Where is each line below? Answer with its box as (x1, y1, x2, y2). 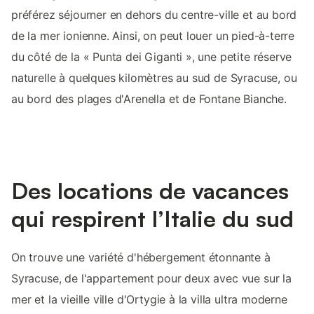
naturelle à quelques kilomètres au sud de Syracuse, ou (11, 70, 297, 85)
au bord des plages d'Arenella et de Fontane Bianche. (11, 91, 287, 106)
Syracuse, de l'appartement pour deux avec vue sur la (11, 271, 292, 285)
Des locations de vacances (11, 176, 289, 205)
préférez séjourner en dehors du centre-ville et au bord (11, 7, 297, 22)
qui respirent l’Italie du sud (11, 204, 294, 233)
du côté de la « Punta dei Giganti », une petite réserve (11, 49, 292, 64)
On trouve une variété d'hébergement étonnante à (11, 250, 271, 264)
